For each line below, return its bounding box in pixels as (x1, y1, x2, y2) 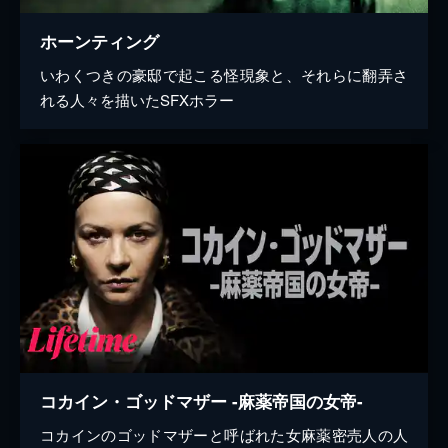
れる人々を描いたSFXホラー (40, 89, 234, 111)
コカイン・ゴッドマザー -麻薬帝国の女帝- (40, 389, 363, 414)
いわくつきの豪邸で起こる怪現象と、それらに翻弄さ (40, 64, 408, 86)
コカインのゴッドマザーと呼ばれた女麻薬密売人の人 (40, 424, 408, 446)
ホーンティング (40, 29, 159, 54)
